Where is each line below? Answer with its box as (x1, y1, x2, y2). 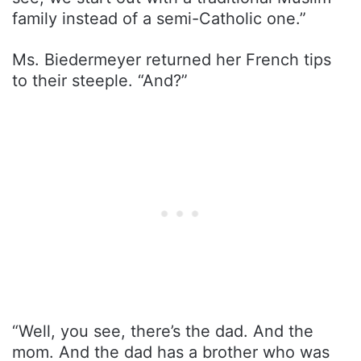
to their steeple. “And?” (12, 71, 188, 91)
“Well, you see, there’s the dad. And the (12, 322, 313, 342)
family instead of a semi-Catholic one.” (12, 9, 306, 29)
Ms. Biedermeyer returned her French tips (12, 50, 331, 70)
